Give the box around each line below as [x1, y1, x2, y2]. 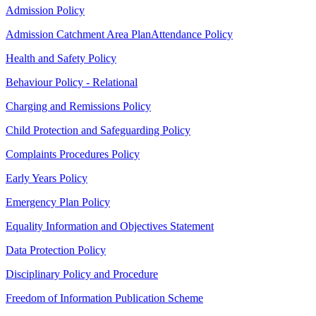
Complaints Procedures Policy [6, 148, 140, 161]
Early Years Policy [6, 172, 87, 185]
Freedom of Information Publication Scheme [6, 292, 203, 305]
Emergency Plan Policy [6, 196, 110, 209]
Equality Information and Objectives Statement [6, 220, 214, 233]
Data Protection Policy [6, 244, 106, 257]
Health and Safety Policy [6, 52, 116, 65]
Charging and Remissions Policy [6, 100, 151, 113]
